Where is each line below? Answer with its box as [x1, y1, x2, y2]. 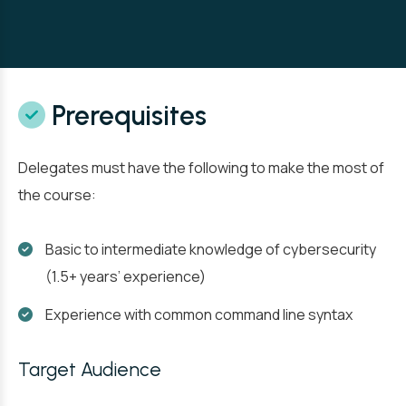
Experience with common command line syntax [45, 304, 353, 324]
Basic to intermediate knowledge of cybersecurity [45, 239, 376, 259]
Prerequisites [45, 99, 207, 132]
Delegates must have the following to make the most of [18, 158, 384, 178]
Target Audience [18, 358, 161, 381]
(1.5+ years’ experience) [45, 266, 206, 286]
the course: [18, 185, 96, 205]
